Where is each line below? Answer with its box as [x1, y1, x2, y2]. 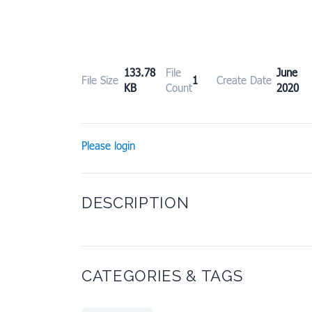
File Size [81, 74, 118, 87]
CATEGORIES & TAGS [81, 267, 243, 286]
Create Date [217, 74, 272, 87]
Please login [81, 139, 135, 153]
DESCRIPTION [81, 194, 189, 212]
